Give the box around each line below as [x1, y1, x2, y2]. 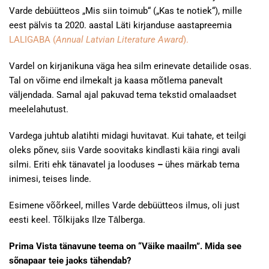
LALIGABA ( [9, 34, 56, 45]
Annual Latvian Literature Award [56, 34, 183, 45]
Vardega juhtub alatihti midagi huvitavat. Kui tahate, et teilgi [9, 130, 246, 141]
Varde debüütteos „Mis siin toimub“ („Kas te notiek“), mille [9, 5, 242, 16]
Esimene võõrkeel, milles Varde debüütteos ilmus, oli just [9, 200, 240, 211]
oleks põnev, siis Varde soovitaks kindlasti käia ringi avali [9, 145, 240, 156]
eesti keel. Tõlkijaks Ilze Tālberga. [9, 214, 148, 225]
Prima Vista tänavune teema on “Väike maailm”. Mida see [9, 241, 241, 252]
